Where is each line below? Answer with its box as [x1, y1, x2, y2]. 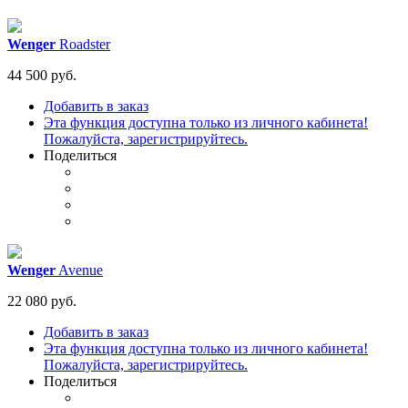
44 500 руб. [7, 67, 76, 84]
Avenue [56, 262, 103, 279]
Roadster [56, 36, 110, 53]
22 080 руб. [7, 293, 76, 310]
